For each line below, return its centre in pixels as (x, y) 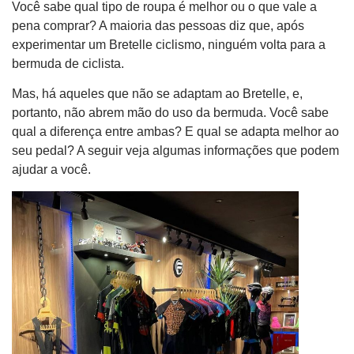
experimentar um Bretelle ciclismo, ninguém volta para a (169, 44)
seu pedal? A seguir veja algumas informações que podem (175, 151)
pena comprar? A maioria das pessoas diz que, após (158, 25)
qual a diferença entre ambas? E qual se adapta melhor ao (175, 132)
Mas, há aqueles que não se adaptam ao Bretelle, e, (157, 94)
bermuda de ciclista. (70, 63)
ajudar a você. (51, 170)
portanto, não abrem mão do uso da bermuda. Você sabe (170, 113)
